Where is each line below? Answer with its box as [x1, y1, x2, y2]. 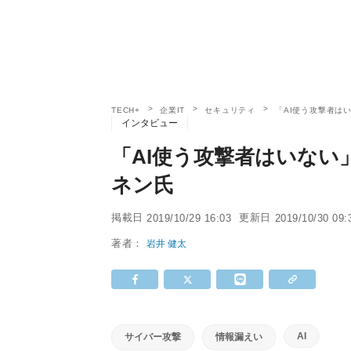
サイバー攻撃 [125, 331, 181, 342]
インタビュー [121, 118, 178, 128]
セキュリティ [204, 106, 256, 114]
